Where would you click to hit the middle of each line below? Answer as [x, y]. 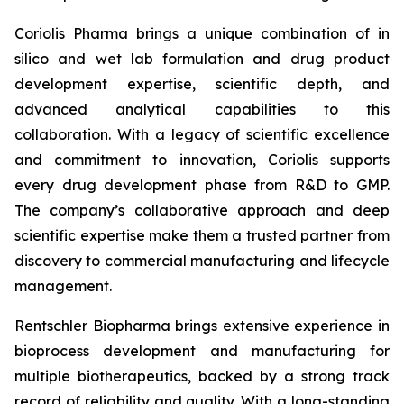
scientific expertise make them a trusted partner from [202, 235]
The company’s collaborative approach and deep [202, 210]
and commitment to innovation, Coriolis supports [202, 160]
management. [63, 286]
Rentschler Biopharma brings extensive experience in [202, 326]
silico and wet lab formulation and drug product [202, 59]
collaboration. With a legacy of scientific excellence [202, 134]
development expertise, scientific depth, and [202, 84]
